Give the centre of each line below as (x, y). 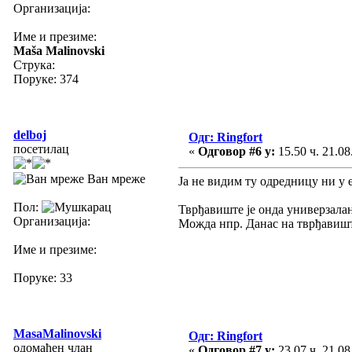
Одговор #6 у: (236, 151)
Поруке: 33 (43, 277)
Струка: (34, 64)
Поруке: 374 (46, 79)
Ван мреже (115, 178)
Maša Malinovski (59, 50)
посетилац (41, 148)
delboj (30, 134)
